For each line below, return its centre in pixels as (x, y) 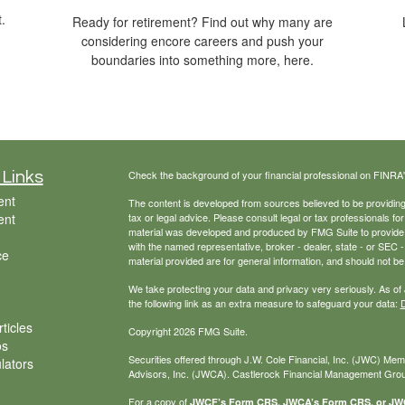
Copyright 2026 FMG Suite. (188, 331)
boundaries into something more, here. (202, 60)
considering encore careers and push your (202, 41)
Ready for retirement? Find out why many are (202, 22)
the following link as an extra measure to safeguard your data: (264, 303)
